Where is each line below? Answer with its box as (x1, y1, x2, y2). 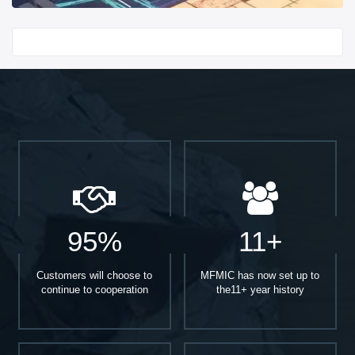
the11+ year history (216, 283, 304, 296)
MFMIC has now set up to (200, 269, 320, 281)
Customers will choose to (36, 269, 153, 281)
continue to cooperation (40, 283, 148, 296)
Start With (22, 35, 81, 49)
